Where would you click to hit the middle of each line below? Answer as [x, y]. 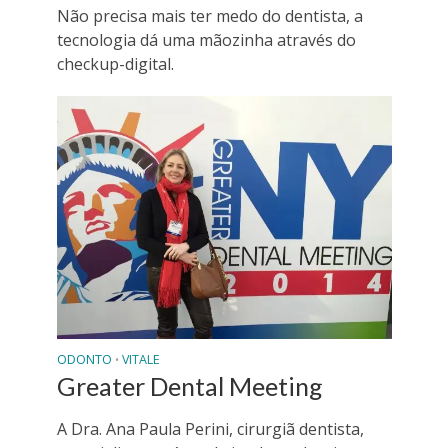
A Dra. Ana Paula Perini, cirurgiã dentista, [210, 428]
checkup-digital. [115, 64]
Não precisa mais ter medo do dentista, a [209, 16]
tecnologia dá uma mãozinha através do [206, 40]
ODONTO [84, 359]
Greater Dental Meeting [189, 385]
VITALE [140, 359]
